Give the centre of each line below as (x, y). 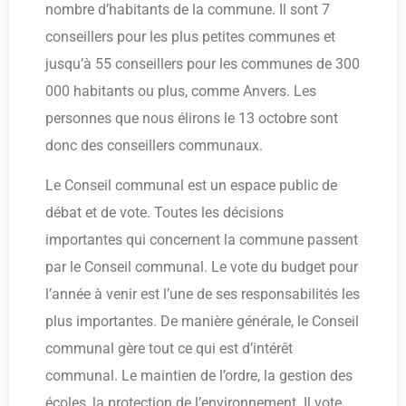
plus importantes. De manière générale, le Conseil (202, 322)
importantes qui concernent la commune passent (202, 240)
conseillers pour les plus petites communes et (190, 36)
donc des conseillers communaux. (154, 145)
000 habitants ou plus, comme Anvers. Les (181, 91)
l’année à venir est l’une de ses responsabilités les (203, 295)
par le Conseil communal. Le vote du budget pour (202, 267)
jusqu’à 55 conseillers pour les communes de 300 (203, 63)
